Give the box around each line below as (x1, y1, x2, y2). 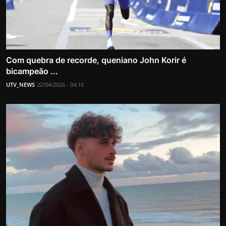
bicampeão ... (6, 66, 58, 76)
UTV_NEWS (6, 80, 35, 88)
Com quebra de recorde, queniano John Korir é (6, 54, 186, 65)
